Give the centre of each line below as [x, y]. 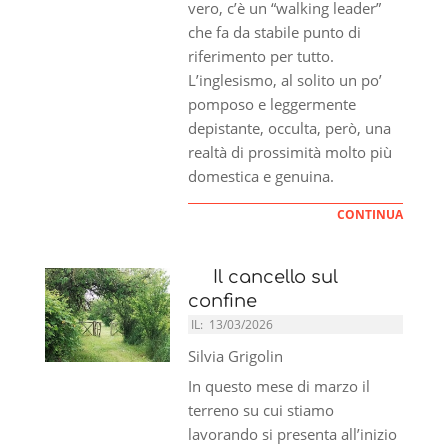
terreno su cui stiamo [261, 409]
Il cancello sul [263, 276]
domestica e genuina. [261, 175]
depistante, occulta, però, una [290, 127]
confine [230, 300]
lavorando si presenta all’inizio [293, 433]
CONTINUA [370, 214]
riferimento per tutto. [261, 55]
